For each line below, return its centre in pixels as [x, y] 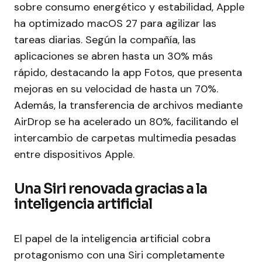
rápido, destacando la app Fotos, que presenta [128, 73]
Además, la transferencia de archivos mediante [128, 105]
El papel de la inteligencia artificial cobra [112, 239]
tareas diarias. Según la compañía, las [105, 40]
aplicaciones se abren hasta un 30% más [113, 56]
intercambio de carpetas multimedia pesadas [125, 138]
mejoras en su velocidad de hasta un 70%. [116, 89]
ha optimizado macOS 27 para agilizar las [115, 23]
